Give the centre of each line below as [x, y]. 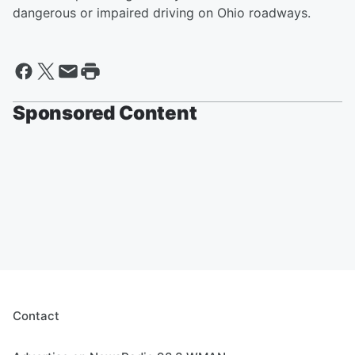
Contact [36, 316]
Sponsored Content [105, 113]
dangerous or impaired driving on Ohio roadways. [162, 13]
